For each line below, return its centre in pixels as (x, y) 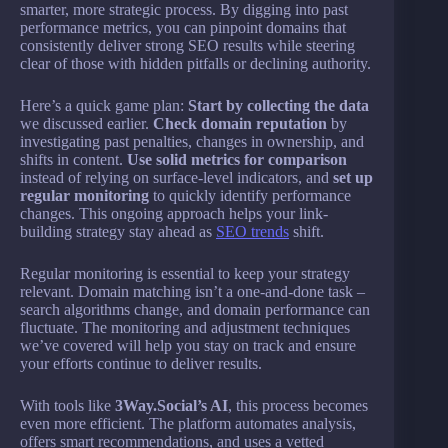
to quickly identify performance (250, 195)
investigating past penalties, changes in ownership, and (192, 141)
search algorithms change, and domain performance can (195, 309)
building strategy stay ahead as (118, 231)
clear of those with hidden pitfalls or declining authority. (195, 63)
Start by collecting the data (278, 105)
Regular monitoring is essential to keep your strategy (185, 273)
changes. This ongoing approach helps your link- (174, 213)
